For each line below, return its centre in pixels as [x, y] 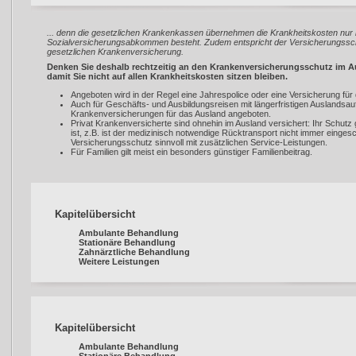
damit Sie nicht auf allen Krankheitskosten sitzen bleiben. [167, 76]
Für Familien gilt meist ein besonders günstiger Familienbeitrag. [192, 152]
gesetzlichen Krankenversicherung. [115, 52]
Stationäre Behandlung [127, 242]
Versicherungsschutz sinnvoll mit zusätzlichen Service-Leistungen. [199, 142]
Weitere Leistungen [119, 261]
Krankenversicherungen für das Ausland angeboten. [171, 114]
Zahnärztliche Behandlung [134, 252]
